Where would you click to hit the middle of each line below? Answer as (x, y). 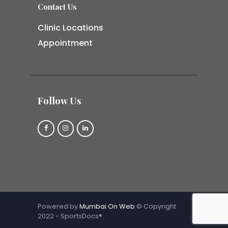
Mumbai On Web (107, 207)
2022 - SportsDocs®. (71, 216)
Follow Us (60, 100)
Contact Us (57, 6)
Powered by (59, 207)
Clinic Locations (70, 27)
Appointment (65, 43)
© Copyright (155, 207)
